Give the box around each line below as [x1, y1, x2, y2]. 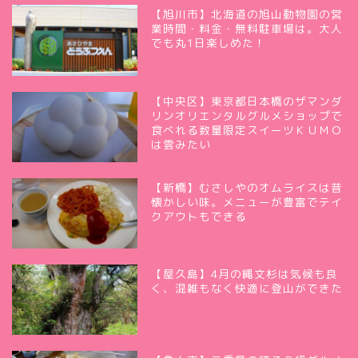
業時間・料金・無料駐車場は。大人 [151, 21, 344, 37]
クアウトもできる [151, 208, 248, 224]
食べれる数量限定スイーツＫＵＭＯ [151, 121, 344, 137]
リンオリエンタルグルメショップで [151, 107, 344, 123]
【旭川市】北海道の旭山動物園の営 [151, 6, 344, 22]
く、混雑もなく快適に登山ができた [151, 280, 344, 296]
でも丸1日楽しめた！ [151, 35, 267, 51]
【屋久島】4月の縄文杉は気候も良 [151, 265, 339, 281]
